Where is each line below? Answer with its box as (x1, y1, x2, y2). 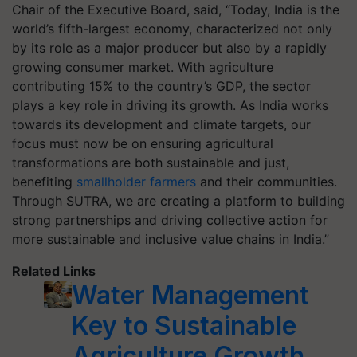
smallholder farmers (76, 174, 196, 190)
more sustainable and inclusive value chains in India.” (12, 231, 329, 247)
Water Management (71, 280, 309, 311)
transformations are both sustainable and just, (12, 155, 289, 171)
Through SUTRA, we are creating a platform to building (12, 193, 345, 209)
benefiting (12, 174, 76, 190)
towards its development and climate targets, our (12, 116, 311, 132)
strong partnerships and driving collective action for (12, 212, 328, 228)
